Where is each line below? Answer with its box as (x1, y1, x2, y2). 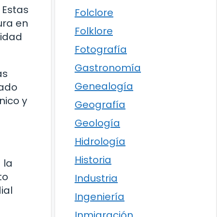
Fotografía (75, 43, 127, 56)
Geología (75, 116, 120, 130)
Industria (75, 171, 118, 185)
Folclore (75, 6, 113, 19)
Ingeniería (75, 190, 124, 203)
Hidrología (75, 135, 125, 148)
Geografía (75, 98, 125, 111)
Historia (75, 153, 111, 167)
